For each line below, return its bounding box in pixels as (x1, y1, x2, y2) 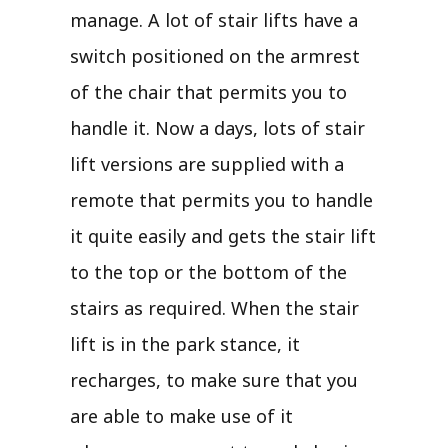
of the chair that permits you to (70, 79, 347, 104)
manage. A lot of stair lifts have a (70, 7, 358, 32)
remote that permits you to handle (70, 187, 373, 212)
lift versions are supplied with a (70, 151, 344, 176)
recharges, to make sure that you (70, 367, 358, 392)
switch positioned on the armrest (70, 43, 360, 68)
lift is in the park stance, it (70, 331, 300, 356)
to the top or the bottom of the (70, 259, 347, 284)
